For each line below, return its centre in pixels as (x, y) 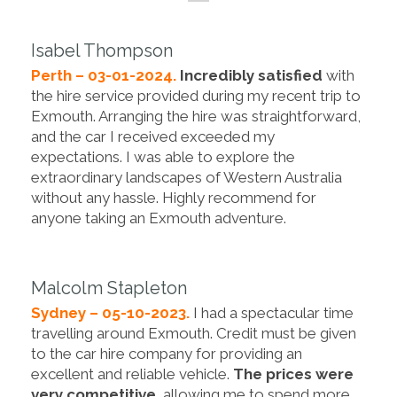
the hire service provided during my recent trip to (196, 96)
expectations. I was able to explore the (163, 157)
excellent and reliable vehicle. (132, 374)
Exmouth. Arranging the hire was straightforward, (196, 117)
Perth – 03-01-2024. (105, 76)
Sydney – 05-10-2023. (112, 312)
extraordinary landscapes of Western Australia (187, 178)
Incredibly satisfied (251, 76)
